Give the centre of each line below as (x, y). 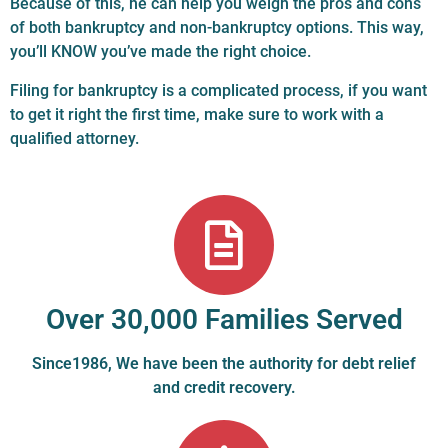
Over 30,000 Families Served (224, 319)
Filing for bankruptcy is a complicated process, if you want (218, 90)
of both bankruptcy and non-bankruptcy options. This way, (217, 28)
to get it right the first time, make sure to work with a (197, 114)
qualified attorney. (74, 138)
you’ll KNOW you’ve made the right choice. (160, 52)
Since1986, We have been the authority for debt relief (224, 363)
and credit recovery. (224, 387)
